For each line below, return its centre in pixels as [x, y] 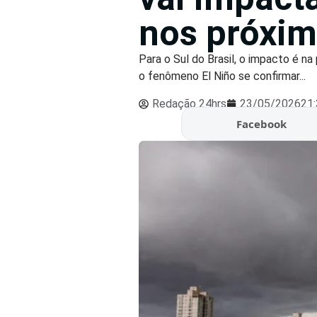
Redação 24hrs [190, 103]
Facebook [262, 123]
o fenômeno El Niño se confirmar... [223, 76]
